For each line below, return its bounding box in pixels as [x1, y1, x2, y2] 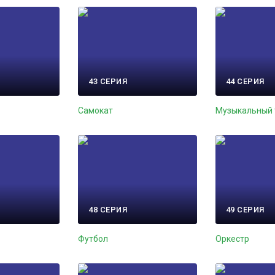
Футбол [78, 233, 109, 244]
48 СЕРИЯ [88, 204, 128, 214]
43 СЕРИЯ [88, 77, 128, 87]
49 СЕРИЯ [225, 204, 265, 214]
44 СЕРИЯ [225, 77, 265, 87]
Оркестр [215, 233, 249, 244]
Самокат [78, 106, 114, 116]
